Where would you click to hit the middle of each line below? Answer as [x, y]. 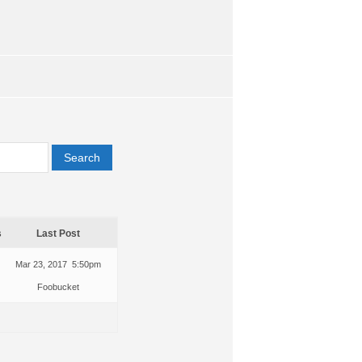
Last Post [58, 233]
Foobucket [58, 286]
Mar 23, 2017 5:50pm [58, 264]
